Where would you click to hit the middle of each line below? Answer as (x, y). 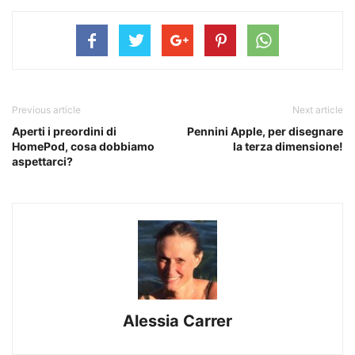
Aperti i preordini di (64, 132)
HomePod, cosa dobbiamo (83, 147)
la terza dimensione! (288, 147)
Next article (318, 110)
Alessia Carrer (177, 321)
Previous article (46, 110)
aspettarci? (42, 162)
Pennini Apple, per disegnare (265, 132)
